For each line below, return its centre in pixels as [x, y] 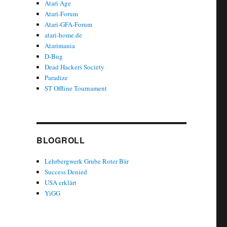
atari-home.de [64, 35]
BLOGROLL [61, 140]
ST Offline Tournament [76, 88]
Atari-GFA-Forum [69, 24]
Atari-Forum [62, 13]
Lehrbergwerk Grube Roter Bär [87, 161]
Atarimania [60, 45]
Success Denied [66, 172]
